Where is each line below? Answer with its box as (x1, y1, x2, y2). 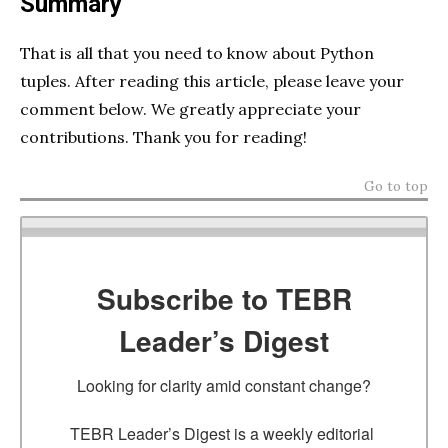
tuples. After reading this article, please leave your (20, 71, 404, 92)
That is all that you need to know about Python (20, 43, 374, 64)
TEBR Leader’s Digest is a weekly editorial (70, 421, 374, 445)
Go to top (364, 177, 428, 196)
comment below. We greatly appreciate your (20, 99, 361, 120)
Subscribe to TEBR (96, 277, 352, 319)
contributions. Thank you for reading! (20, 127, 307, 148)
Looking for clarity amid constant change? (77, 373, 371, 397)
